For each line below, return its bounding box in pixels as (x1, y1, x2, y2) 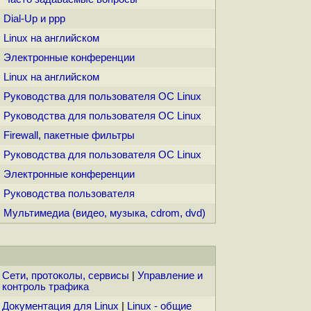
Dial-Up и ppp (3, 13, 65, 25)
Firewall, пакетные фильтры (3, 130, 135, 142)
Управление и (137, 270, 203, 282)
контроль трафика (2, 281, 89, 293)
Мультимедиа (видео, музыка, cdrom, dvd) (3, 208, 205, 219)
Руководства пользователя (3, 188, 135, 200)
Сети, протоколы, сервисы (2, 270, 129, 282)
